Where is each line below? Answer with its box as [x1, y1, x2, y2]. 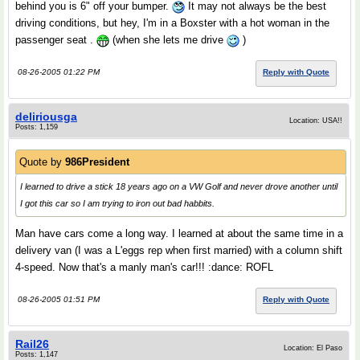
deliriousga [15, 110, 77, 123]
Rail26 [15, 337, 49, 350]
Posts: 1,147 [15, 350, 58, 358]
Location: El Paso [284, 344, 342, 352]
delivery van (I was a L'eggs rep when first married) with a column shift [15, 244, 342, 256]
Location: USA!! [289, 117, 342, 125]
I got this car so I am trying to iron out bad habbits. [20, 198, 215, 208]
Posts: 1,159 [15, 123, 58, 131]
